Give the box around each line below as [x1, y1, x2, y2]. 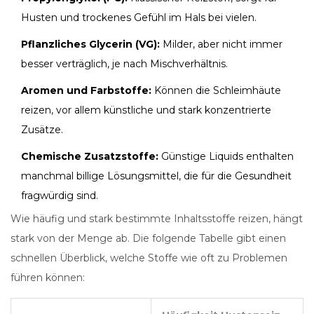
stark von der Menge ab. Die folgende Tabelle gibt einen [11, 232, 286, 245]
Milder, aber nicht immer [160, 38, 282, 51]
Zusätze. [21, 123, 63, 137]
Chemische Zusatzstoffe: [21, 150, 158, 163]
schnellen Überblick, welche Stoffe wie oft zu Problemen [11, 252, 287, 265]
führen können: [11, 271, 85, 285]
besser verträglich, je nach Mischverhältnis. [21, 57, 228, 71]
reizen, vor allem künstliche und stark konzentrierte [21, 104, 271, 117]
